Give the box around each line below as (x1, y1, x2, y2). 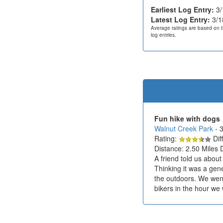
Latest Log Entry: (151, 14, 210, 24)
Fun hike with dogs (154, 113, 220, 123)
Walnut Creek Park (154, 123, 213, 133)
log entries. (151, 31, 176, 38)
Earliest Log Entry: (151, 4, 214, 14)
